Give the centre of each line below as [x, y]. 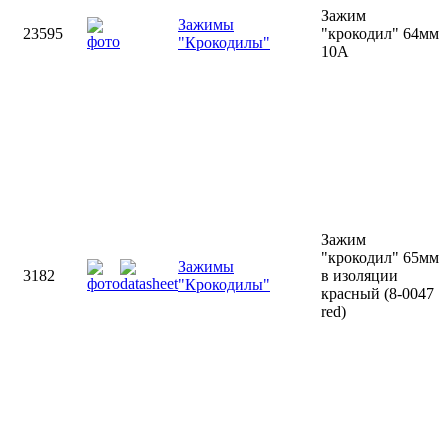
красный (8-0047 [377, 293]
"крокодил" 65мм [380, 257]
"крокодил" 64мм [380, 33]
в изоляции [359, 275]
